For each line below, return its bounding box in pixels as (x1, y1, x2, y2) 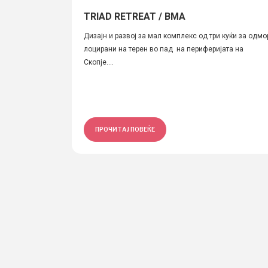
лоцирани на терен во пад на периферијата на (84, 45, 243, 53)
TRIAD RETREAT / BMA (84, 11, 185, 22)
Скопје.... (84, 58, 114, 66)
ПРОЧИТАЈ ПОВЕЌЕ (95, 126, 155, 133)
